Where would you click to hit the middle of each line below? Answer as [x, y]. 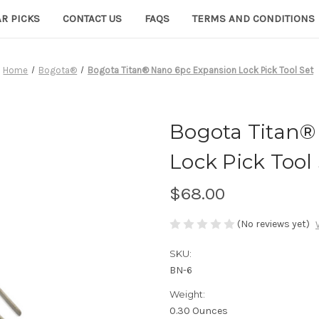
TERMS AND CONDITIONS [253, 18]
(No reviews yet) [273, 224]
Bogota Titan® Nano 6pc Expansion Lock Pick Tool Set [201, 70]
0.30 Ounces [199, 310]
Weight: [187, 294]
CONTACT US [92, 18]
